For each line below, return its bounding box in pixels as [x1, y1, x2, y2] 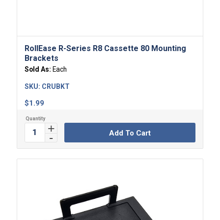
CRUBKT [41, 82, 70, 90]
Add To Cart [109, 128, 151, 137]
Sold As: [24, 65, 53, 73]
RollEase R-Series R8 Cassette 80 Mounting [24, 43, 186, 53]
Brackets [24, 53, 58, 63]
